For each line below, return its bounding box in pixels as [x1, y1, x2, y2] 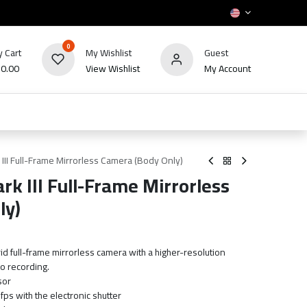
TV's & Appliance [62, 103, 131, 121]
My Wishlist [85, 43, 132, 62]
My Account [204, 59, 251, 77]
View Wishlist [85, 59, 140, 77]
